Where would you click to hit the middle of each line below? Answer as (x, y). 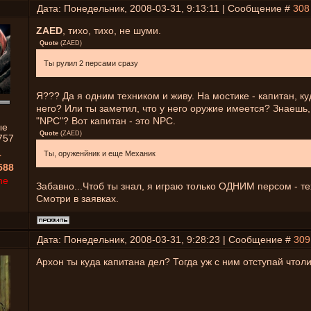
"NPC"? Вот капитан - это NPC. (106, 121)
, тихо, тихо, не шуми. (112, 31)
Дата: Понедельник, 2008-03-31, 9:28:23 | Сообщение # (165, 239)
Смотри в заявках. (77, 199)
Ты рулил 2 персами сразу (91, 63)
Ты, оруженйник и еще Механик (100, 153)
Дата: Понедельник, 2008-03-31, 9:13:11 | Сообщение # (165, 8)
